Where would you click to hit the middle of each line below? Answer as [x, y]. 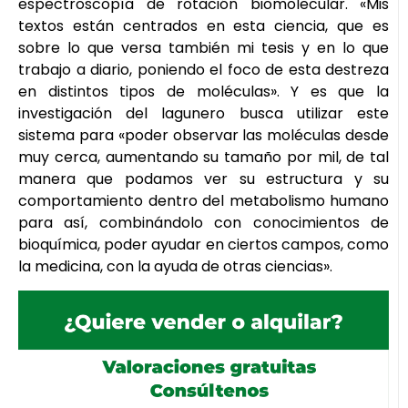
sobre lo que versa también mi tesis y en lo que [204, 47]
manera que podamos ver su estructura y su [204, 178]
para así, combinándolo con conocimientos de [204, 222]
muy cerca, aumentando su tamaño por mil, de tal [204, 157]
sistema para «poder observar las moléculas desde [204, 135]
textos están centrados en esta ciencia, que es [204, 25]
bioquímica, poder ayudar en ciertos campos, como [204, 244]
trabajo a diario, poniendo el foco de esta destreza [204, 69]
